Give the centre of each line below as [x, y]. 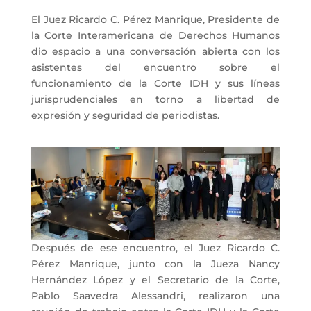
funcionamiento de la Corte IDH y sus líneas [155, 83]
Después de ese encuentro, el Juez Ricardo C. [155, 248]
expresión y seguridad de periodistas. [125, 115]
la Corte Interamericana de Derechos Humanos [155, 35]
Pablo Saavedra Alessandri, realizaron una [155, 296]
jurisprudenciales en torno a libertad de [155, 99]
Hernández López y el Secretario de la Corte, [155, 280]
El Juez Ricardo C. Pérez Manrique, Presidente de [155, 19]
